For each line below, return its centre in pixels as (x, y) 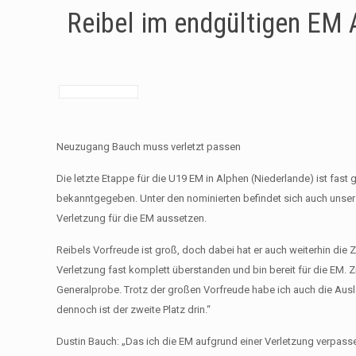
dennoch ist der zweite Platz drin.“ (134, 310)
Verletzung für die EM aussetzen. (132, 218)
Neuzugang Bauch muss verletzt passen (149, 147)
